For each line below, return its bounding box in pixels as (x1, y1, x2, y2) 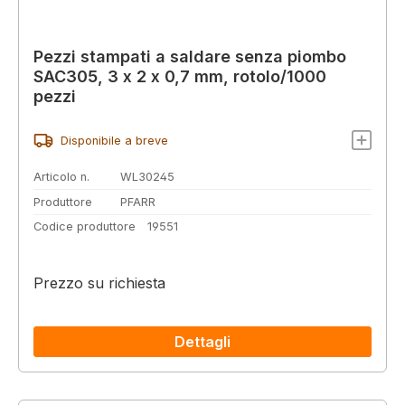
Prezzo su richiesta (33, 273, 165, 292)
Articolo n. (33, 170, 89, 184)
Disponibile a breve (60, 133, 168, 147)
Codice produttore (33, 220, 136, 234)
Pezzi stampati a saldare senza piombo (33, 47, 346, 67)
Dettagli (174, 332, 231, 351)
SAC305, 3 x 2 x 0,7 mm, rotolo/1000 (33, 67, 326, 87)
